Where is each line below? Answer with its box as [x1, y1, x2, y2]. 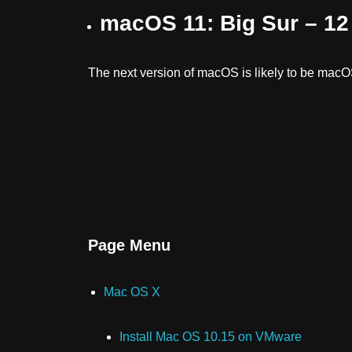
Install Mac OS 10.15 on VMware [119, 329, 302, 343]
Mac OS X [104, 284, 160, 299]
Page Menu [88, 236, 170, 254]
